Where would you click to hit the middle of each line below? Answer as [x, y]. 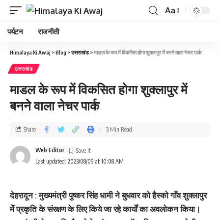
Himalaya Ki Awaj [30, 52]
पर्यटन [15, 31]
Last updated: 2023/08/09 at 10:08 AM [80, 161]
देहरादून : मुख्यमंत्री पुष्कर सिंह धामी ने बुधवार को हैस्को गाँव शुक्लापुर [108, 195]
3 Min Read [119, 129]
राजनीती [48, 31]
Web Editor [50, 150]
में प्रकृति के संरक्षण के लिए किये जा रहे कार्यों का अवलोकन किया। [105, 209]
